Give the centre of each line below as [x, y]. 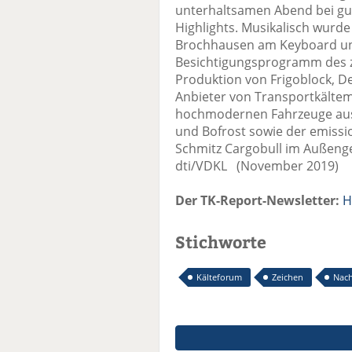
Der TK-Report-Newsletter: [257, 201]
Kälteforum [219, 277]
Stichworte [221, 242]
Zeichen [288, 277]
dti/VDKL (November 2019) [257, 166]
